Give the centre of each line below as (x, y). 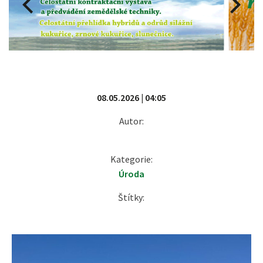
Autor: (131, 121)
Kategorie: (131, 159)
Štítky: (131, 198)
